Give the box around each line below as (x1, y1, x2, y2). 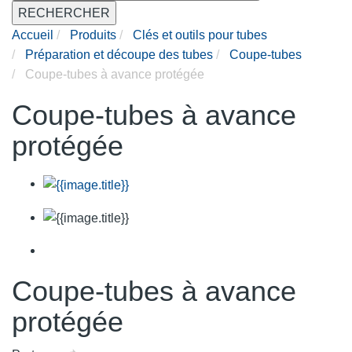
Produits (70, 28, 116, 42)
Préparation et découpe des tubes (25, 48, 213, 62)
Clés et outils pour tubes (133, 28, 267, 42)
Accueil (12, 28, 53, 42)
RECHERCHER (18, 6, 110, 20)
